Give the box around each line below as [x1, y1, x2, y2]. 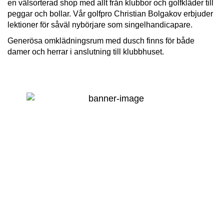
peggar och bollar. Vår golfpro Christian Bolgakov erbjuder [7, 9, 213, 18]
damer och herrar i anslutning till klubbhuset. [7, 47, 164, 56]
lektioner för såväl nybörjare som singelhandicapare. [7, 20, 192, 29]
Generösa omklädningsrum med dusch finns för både [7, 36, 194, 45]
